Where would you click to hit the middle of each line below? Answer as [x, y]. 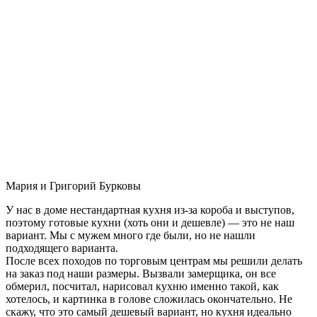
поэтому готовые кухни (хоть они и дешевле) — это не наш [150, 222]
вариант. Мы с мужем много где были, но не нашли [131, 235]
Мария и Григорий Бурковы [73, 185]
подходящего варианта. [62, 248]
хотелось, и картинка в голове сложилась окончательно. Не [149, 299]
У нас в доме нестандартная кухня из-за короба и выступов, [150, 209]
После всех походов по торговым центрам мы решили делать [154, 260]
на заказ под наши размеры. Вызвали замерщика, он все [141, 273]
